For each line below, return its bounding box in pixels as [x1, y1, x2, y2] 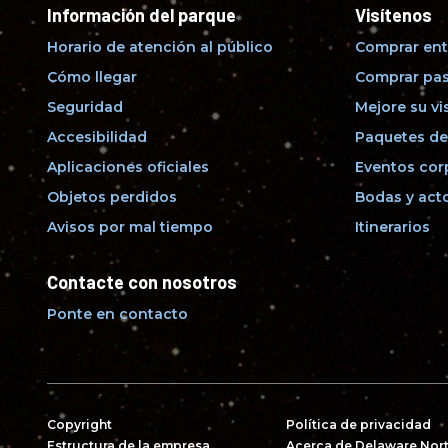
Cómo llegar [47, 67, 137, 86]
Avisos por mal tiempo [47, 217, 213, 236]
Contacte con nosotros [47, 270, 237, 293]
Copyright [47, 416, 112, 432]
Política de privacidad [285, 416, 431, 432]
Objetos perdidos [47, 187, 177, 206]
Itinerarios [354, 217, 430, 236]
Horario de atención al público [47, 37, 273, 56]
